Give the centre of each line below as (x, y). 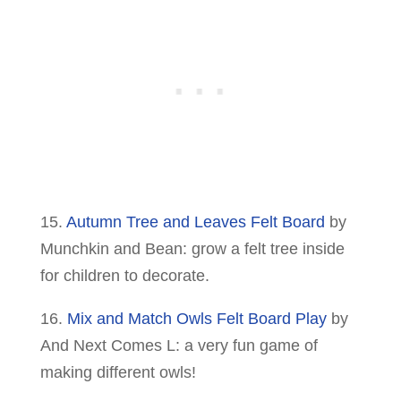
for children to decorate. (124, 276)
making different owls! (118, 373)
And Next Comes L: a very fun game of (179, 346)
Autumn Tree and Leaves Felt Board (195, 222)
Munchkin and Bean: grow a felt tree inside (192, 249)
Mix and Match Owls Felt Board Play (196, 319)
